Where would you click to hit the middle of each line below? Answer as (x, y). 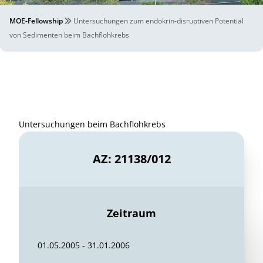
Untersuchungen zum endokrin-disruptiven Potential (159, 21)
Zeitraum (131, 213)
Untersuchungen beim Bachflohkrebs (92, 124)
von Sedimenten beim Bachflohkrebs (69, 35)
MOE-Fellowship (36, 21)
